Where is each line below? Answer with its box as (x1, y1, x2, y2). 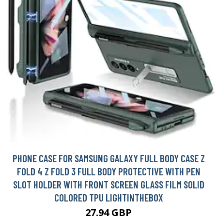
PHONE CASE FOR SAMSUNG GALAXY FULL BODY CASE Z (12, 152, 205, 164)
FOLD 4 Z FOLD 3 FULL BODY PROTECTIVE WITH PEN (16, 165, 201, 177)
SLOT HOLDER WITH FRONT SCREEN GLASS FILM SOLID (13, 178, 204, 190)
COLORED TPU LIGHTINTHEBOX (54, 191, 163, 203)
